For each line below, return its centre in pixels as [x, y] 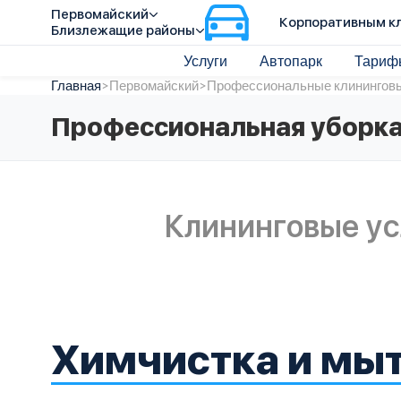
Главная [76, 85]
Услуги [205, 60]
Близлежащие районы [123, 30]
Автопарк [290, 60]
